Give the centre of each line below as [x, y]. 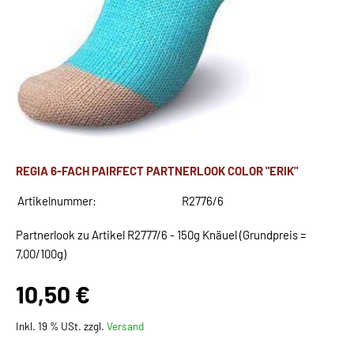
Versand [125, 326]
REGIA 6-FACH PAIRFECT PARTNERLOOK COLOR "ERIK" [157, 171]
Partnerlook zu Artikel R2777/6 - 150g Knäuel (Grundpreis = [161, 235]
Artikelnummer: [57, 201]
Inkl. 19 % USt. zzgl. [61, 326]
